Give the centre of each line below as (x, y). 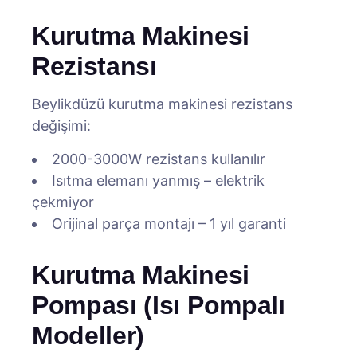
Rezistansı (94, 66)
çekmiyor (63, 202)
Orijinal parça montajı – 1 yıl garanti (169, 224)
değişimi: (61, 126)
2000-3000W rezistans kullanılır (159, 159)
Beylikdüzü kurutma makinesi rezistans (162, 104)
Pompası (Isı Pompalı (159, 305)
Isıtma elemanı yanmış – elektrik (158, 180)
